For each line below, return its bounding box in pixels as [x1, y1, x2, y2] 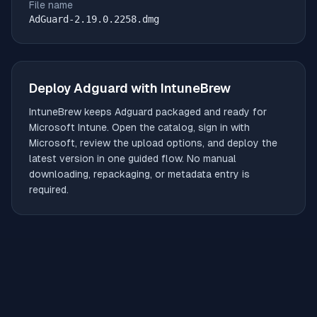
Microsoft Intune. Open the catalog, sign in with [29, 122, 250, 133]
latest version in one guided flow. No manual [29, 153, 236, 164]
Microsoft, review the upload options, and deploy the [29, 137, 277, 149]
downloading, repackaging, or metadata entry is [29, 168, 250, 180]
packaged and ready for [153, 106, 267, 117]
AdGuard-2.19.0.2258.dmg [29, 13, 159, 25]
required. [29, 184, 69, 195]
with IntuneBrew [128, 81, 231, 96]
